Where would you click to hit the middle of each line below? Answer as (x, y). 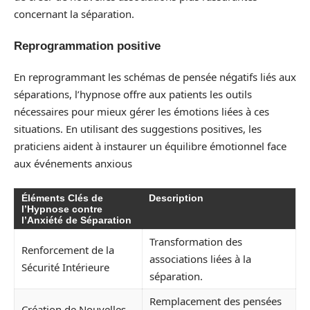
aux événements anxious (73, 164)
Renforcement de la (68, 249)
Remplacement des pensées (216, 301)
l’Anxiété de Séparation (76, 220)
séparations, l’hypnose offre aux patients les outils (133, 94)
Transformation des (196, 241)
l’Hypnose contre (62, 209)
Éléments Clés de (62, 198)
